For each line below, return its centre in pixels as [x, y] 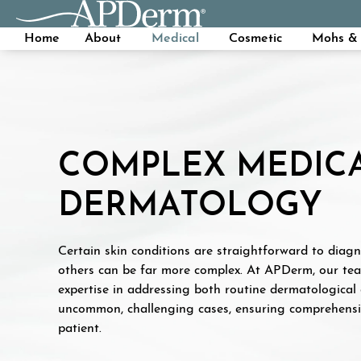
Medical [175, 39]
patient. [80, 328]
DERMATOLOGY [190, 207]
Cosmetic [255, 39]
